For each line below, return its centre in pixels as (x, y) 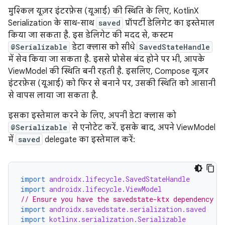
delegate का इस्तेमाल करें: (89, 140)
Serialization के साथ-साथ (52, 23)
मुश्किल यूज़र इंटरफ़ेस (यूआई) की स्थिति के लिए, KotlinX (103, 11)
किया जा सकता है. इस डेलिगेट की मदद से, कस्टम (91, 35)
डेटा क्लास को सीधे (103, 47)
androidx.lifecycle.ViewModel (105, 189)
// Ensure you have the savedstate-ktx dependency (117, 199)
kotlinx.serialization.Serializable (118, 219)
